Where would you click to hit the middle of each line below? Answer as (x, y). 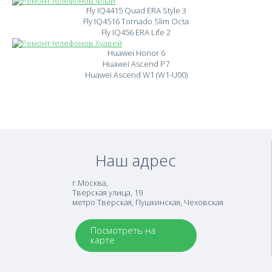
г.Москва (89, 183)
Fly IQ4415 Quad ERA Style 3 (136, 10)
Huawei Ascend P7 (136, 64)
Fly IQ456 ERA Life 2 (136, 32)
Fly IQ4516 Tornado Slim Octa (136, 21)
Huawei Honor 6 (136, 53)
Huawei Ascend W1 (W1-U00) (136, 75)
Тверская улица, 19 (107, 192)
